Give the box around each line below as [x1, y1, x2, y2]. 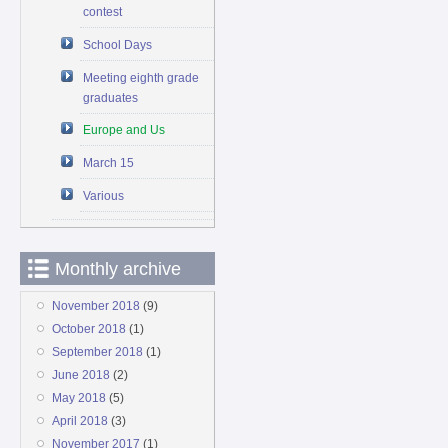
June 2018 [51, 368, 110, 383]
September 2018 [51, 345, 143, 360]
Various [83, 189, 125, 204]
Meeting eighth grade [83, 70, 200, 85]
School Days [83, 37, 153, 52]
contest [83, 5, 123, 20]
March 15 [83, 156, 135, 171]
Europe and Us [83, 123, 166, 138]
